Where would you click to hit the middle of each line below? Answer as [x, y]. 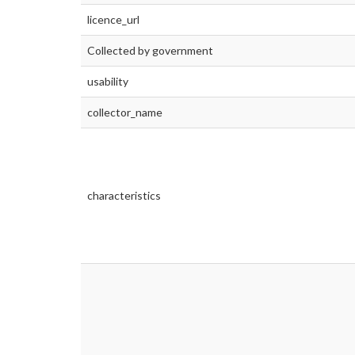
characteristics [124, 196]
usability [108, 82]
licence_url [113, 20]
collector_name [125, 113]
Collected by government [150, 51]
